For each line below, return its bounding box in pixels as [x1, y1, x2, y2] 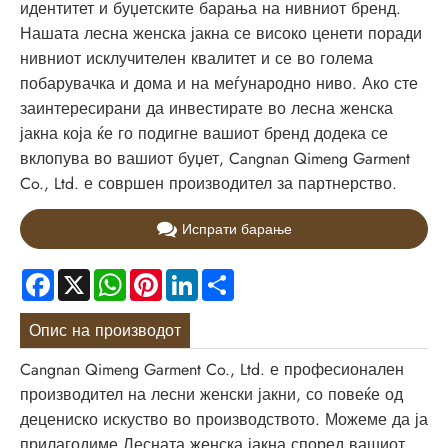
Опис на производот [29, 318, 182, 342]
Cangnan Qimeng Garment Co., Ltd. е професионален [20, 358, 404, 382]
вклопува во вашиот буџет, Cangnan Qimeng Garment [20, 147, 410, 171]
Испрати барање [181, 218, 292, 239]
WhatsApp [126, 264, 197, 288]
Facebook [54, 264, 120, 288]
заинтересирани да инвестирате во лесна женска [20, 97, 393, 121]
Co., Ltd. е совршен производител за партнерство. [20, 172, 397, 196]
